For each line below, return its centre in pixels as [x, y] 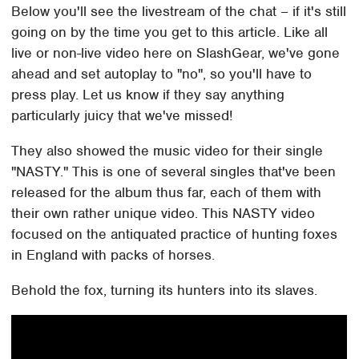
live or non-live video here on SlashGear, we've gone [176, 53]
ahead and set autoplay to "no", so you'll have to [162, 74]
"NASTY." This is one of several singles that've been [174, 172]
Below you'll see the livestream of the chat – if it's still [179, 12]
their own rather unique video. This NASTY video [163, 214]
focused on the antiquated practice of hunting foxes [175, 234]
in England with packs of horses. [113, 255]
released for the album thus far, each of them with [167, 193]
